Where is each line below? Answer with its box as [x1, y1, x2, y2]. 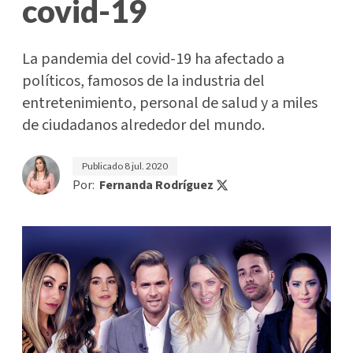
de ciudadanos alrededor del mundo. [22, 114, 265, 136]
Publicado [82, 160, 124, 172]
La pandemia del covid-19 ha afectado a [22, 48, 284, 70]
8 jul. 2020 [124, 160, 168, 172]
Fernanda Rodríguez [99, 176, 214, 194]
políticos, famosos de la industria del [22, 70, 265, 92]
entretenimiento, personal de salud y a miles [22, 92, 318, 114]
